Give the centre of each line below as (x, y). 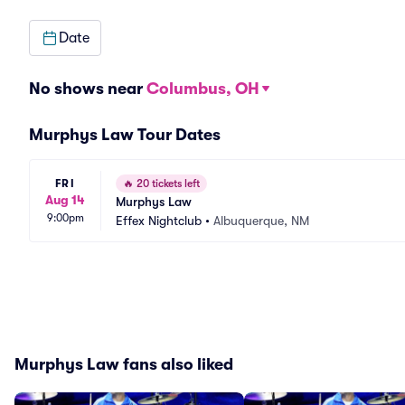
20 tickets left (167, 184)
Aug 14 (65, 199)
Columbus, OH (203, 89)
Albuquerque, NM (261, 221)
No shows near (88, 89)
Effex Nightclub (159, 221)
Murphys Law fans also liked (124, 364)
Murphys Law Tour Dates (125, 135)
